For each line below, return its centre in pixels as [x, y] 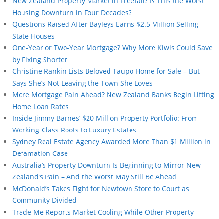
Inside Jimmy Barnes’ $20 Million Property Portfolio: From [105, 118]
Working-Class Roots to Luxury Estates [74, 130]
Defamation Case [40, 153]
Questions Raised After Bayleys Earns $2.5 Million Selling [105, 24]
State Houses [33, 36]
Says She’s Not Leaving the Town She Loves [82, 83]
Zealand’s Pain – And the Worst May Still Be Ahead [94, 176]
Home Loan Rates [41, 106]
